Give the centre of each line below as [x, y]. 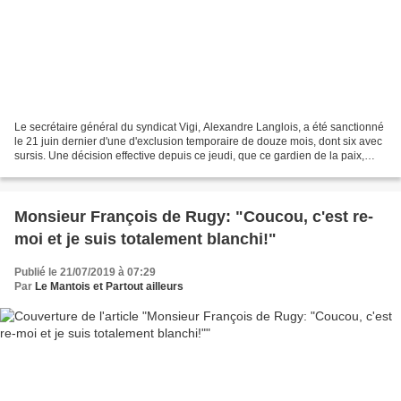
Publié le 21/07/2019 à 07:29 [85, 273]
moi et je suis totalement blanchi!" [145, 239]
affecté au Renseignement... [82, 171]
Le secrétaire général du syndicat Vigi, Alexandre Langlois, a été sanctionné [199, 128]
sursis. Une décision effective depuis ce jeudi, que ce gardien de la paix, [189, 156]
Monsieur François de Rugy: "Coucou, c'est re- [194, 217]
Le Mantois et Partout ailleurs [109, 287]
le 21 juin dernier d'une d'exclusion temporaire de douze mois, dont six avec [198, 142]
